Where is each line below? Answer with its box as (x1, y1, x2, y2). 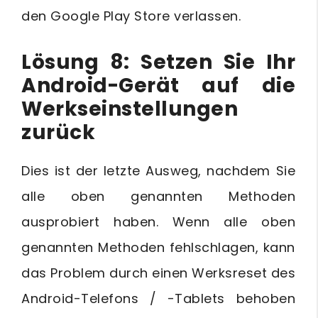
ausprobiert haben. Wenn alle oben (21, 212, 295, 231)
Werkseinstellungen (21, 94, 238, 123)
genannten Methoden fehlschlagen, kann (21, 238, 295, 256)
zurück (21, 118, 95, 146)
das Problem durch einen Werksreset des (21, 263, 295, 282)
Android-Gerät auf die (21, 71, 295, 99)
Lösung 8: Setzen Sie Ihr (21, 48, 295, 76)
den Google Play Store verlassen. (21, 6, 241, 25)
